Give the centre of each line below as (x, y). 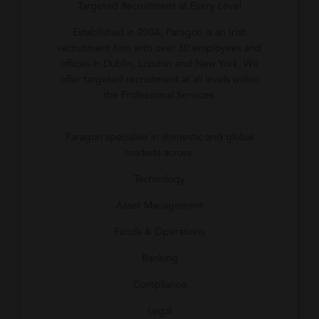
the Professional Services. (159, 95)
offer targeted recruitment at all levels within (159, 80)
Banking (159, 258)
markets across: (159, 153)
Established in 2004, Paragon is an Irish (159, 33)
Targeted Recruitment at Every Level (159, 6)
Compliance (159, 285)
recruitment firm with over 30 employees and (159, 48)
